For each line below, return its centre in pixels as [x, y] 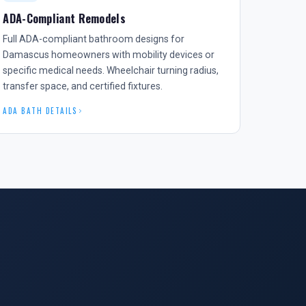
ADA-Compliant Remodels [64, 18]
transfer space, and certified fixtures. [83, 86]
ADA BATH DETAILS [40, 111]
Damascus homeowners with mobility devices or [109, 55]
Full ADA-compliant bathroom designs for [94, 39]
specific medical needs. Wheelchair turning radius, [111, 70]
